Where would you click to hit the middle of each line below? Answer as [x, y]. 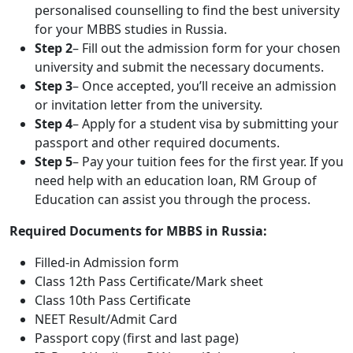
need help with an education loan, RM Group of [176, 180]
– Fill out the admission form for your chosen [206, 48]
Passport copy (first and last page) [137, 338]
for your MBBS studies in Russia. [131, 29]
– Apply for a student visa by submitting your [206, 124]
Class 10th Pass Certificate [113, 300]
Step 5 [54, 162]
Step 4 [54, 124]
